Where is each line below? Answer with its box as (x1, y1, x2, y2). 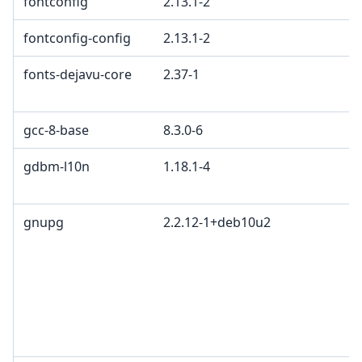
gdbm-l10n (23, 158, 90, 176)
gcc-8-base (23, 121, 89, 140)
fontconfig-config (23, 29, 131, 48)
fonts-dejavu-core (23, 65, 132, 84)
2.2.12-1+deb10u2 (163, 213, 271, 232)
